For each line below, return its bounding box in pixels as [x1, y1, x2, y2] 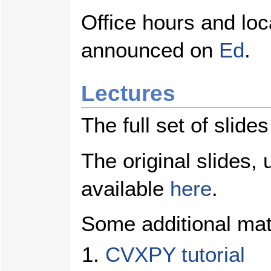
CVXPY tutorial [105, 243, 245, 267]
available [81, 176, 170, 201]
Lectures [81, 80, 175, 106]
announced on [81, 38, 219, 62]
